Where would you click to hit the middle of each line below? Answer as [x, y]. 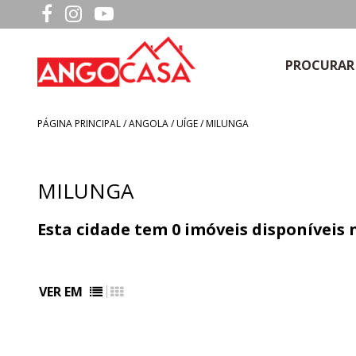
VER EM [62, 292]
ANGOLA [149, 123]
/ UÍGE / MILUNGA [209, 123]
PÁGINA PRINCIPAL [79, 123]
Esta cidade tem [104, 229]
